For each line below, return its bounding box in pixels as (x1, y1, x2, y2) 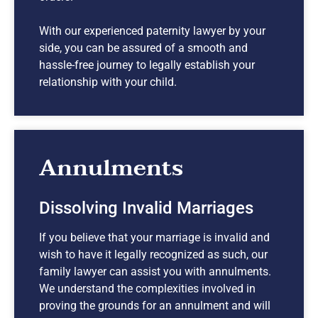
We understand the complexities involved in (39, 281, 256, 295)
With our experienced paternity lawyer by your (39, 23, 265, 38)
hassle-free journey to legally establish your (39, 57, 255, 72)
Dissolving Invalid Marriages (39, 197, 253, 218)
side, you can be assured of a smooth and (39, 40, 248, 55)
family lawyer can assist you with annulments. (39, 264, 271, 278)
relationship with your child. (39, 75, 177, 89)
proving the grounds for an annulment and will (39, 298, 270, 312)
